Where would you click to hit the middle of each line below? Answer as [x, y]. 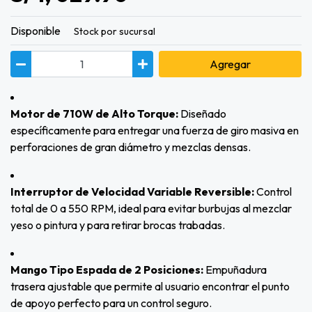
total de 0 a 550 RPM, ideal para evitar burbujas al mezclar [151, 209]
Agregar [230, 64]
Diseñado [203, 114]
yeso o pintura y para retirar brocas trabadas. [118, 225]
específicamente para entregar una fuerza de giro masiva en [155, 131]
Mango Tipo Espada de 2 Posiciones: [107, 270]
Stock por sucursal [115, 32]
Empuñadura [235, 270]
